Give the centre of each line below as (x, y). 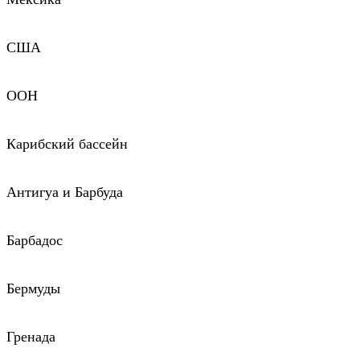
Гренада (31, 337)
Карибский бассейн (67, 144)
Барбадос (35, 240)
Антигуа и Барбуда (65, 192)
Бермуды (33, 288)
